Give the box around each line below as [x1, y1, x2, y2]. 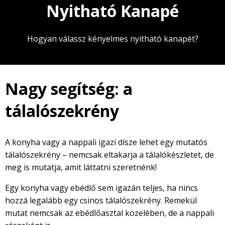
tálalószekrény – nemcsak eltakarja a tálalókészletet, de [5, 149, 214, 161]
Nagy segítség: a [5, 78, 133, 100]
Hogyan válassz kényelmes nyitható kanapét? [27, 33, 198, 45]
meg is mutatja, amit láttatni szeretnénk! [5, 162, 157, 173]
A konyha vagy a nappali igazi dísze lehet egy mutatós [5, 137, 207, 148]
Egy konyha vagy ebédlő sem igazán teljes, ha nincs [5, 182, 198, 194]
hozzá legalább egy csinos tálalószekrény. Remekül [5, 195, 197, 206]
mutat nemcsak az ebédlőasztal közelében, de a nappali [5, 207, 214, 219]
